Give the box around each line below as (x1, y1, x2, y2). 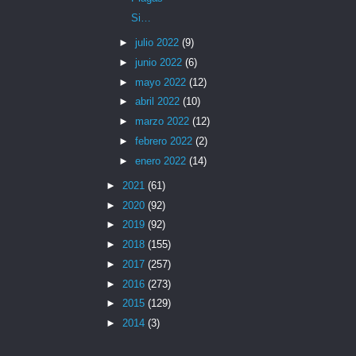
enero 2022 (134, 154, 189, 167)
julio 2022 (134, 37, 182, 49)
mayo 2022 (134, 75, 189, 88)
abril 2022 (134, 95, 183, 108)
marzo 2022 (134, 115, 192, 128)
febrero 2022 (134, 134, 195, 147)
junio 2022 (134, 56, 185, 68)
